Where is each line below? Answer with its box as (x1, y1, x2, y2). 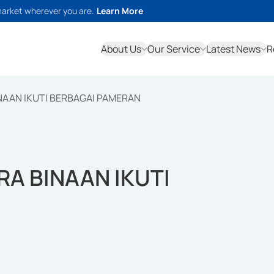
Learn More (97, 5, 143, 17)
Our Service (147, 42, 200, 56)
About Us (101, 42, 141, 56)
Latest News (206, 42, 261, 56)
